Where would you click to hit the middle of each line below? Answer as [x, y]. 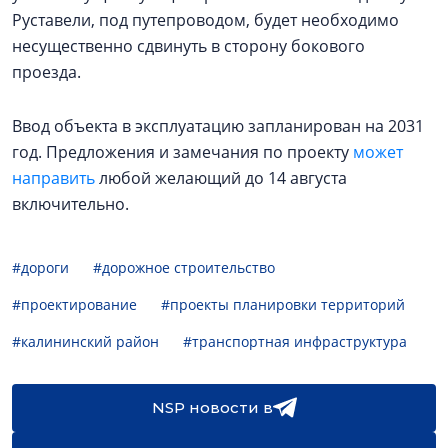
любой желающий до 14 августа [221, 177]
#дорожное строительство [184, 267]
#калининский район [85, 341]
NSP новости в [212, 407]
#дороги [40, 267]
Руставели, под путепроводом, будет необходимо [205, 19]
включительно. [74, 203]
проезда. [46, 71]
